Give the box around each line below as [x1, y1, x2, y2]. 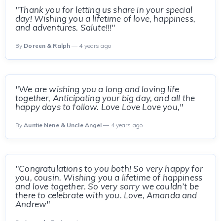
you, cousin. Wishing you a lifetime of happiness [15, 172, 203, 183]
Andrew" [15, 199, 50, 209]
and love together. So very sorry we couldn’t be [15, 181, 199, 191]
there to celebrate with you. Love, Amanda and [15, 190, 197, 200]
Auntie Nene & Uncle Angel [24, 121, 102, 129]
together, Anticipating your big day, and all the [15, 93, 195, 103]
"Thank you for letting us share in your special [15, 4, 192, 15]
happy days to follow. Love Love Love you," [15, 102, 184, 112]
